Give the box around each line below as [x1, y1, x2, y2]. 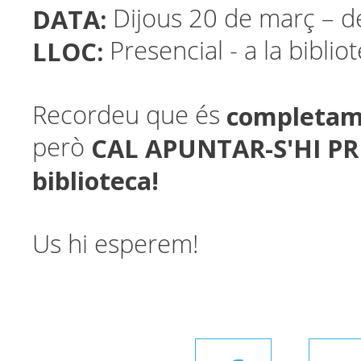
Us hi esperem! [32, 230, 198, 259]
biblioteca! [32, 164, 165, 197]
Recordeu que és [32, 101, 226, 131]
